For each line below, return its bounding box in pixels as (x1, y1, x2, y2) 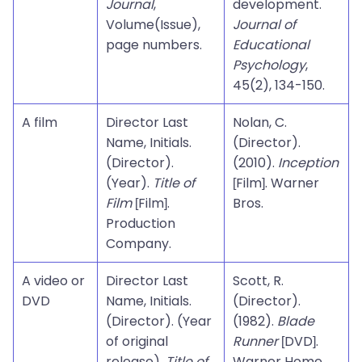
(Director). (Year (106, 312, 212, 330)
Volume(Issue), (106, 15, 200, 34)
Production (106, 214, 175, 233)
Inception (278, 154, 339, 172)
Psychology (233, 56, 305, 74)
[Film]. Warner (233, 174, 319, 192)
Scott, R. (233, 271, 284, 290)
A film (22, 113, 57, 132)
